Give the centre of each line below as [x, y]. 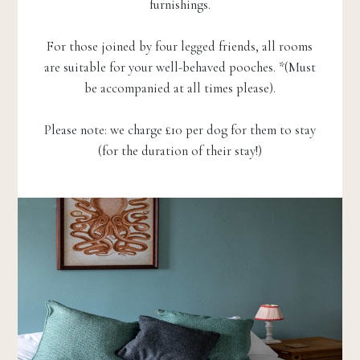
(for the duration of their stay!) [180, 151]
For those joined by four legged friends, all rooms [180, 47]
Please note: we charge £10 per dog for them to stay [180, 130]
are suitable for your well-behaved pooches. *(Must [180, 67]
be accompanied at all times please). [180, 88]
